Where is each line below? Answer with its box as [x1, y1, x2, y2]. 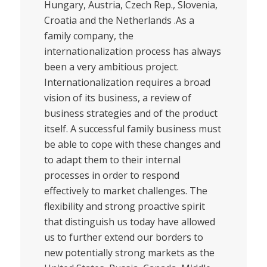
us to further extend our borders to [44, 231, 203, 244]
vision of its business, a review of [44, 91, 191, 105]
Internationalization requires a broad [44, 76, 210, 89]
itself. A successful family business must [44, 122, 221, 136]
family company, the [44, 29, 133, 43]
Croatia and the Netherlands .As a [44, 14, 194, 27]
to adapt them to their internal [44, 153, 181, 167]
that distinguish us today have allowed [44, 215, 215, 229]
